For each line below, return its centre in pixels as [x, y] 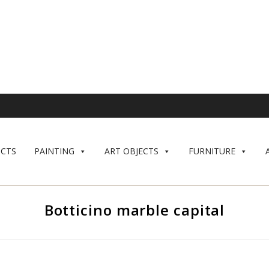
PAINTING [54, 151]
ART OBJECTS [131, 151]
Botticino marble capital [134, 210]
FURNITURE [212, 151]
